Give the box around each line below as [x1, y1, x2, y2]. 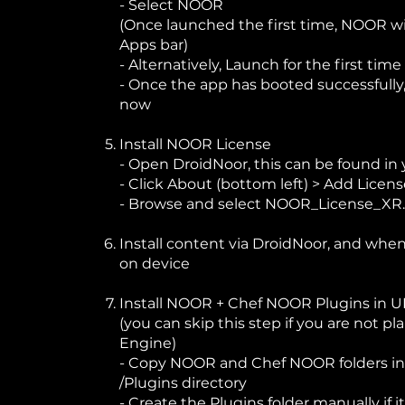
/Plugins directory [119, 374, 248, 391]
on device [119, 255, 191, 272]
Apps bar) [119, 36, 189, 53]
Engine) [119, 334, 177, 352]
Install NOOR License [119, 136, 272, 153]
